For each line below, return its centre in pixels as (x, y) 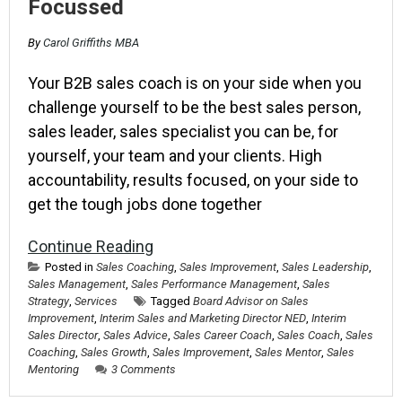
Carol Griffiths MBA (91, 43)
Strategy (48, 301)
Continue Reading (91, 246)
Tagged (172, 301)
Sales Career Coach (223, 335)
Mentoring (53, 369)
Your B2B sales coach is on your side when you (195, 83)
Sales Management (77, 284)
